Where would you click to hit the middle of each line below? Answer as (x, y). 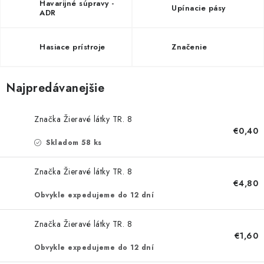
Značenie (189, 47)
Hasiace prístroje (72, 47)
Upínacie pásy (199, 8)
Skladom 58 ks (72, 143)
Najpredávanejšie (55, 88)
